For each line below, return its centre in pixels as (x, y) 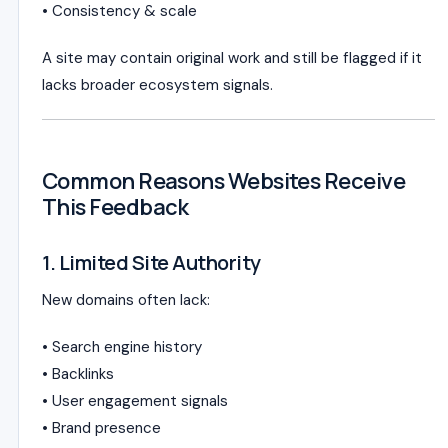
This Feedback (115, 207)
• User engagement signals (135, 401)
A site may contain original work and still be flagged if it (232, 58)
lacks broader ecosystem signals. (157, 85)
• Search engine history (122, 347)
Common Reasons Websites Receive (223, 181)
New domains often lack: (126, 300)
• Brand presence (101, 428)
